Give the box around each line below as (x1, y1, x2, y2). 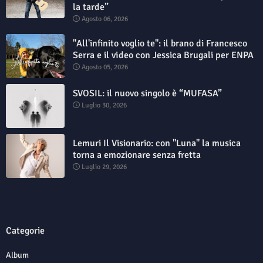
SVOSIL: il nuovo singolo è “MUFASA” (73, 87, 222, 99)
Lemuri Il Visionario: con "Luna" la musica (73, 137, 241, 149)
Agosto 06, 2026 (82, 14, 128, 23)
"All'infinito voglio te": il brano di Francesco (73, 37, 247, 49)
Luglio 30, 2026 (82, 100, 127, 110)
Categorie (6, 224, 45, 237)
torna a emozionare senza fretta (73, 149, 201, 161)
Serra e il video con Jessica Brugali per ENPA (73, 49, 254, 61)
